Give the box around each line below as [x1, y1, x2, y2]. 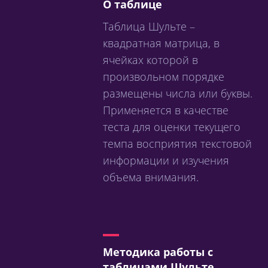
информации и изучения [103, 153, 229, 167]
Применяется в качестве [103, 103, 229, 117]
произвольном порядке [103, 69, 224, 84]
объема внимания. [103, 170, 199, 184]
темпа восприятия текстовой [103, 136, 252, 151]
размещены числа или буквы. [103, 86, 252, 100]
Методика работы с [103, 245, 213, 259]
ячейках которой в [103, 53, 198, 67]
